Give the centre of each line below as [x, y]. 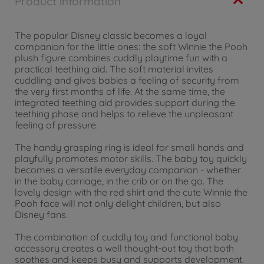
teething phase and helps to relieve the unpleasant [124, 114]
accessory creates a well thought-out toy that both [124, 248]
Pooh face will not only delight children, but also [118, 204]
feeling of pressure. [56, 125]
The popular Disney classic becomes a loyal [111, 35]
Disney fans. [41, 215]
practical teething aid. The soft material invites [114, 69]
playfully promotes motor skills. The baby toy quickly [131, 159]
